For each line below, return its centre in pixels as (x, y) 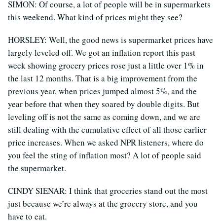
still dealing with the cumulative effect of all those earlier (107, 129)
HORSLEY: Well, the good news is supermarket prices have (110, 39)
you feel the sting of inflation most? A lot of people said (105, 155)
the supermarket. (37, 168)
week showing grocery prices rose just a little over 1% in (106, 65)
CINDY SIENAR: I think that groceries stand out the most (108, 190)
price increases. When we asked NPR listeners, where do (106, 142)
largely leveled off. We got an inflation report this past (102, 52)
